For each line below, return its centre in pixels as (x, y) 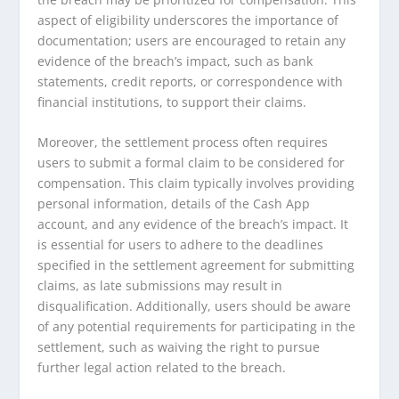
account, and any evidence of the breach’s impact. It (193, 224)
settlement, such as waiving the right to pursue (179, 347)
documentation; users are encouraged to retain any (192, 40)
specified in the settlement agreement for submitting (196, 265)
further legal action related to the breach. (162, 368)
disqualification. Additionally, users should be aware (195, 306)
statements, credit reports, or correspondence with (191, 81)
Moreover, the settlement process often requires (183, 142)
